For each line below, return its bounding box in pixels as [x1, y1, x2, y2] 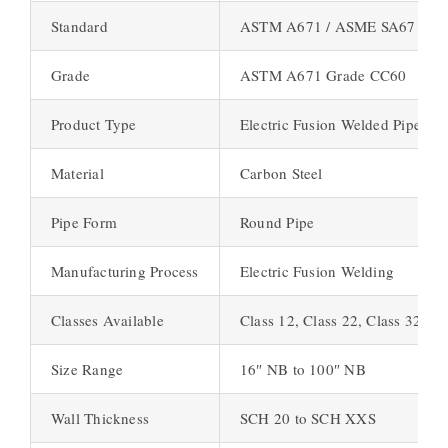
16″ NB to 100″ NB [239, 358, 366, 379]
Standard [50, 15, 108, 36]
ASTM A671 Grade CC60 [239, 64, 407, 85]
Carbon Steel [239, 162, 323, 183]
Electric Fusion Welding [239, 260, 395, 281]
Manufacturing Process [50, 260, 199, 281]
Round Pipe [239, 211, 315, 232]
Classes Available [50, 309, 164, 330]
